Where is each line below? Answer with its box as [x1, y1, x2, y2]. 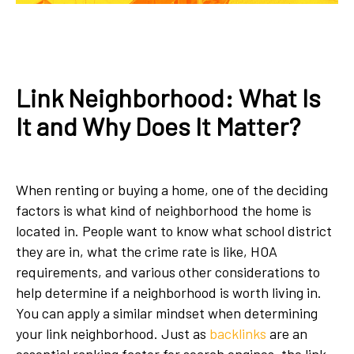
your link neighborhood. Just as [16, 325, 209, 342]
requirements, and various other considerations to [16, 263, 320, 281]
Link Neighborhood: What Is [16, 82, 321, 112]
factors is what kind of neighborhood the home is [16, 201, 311, 219]
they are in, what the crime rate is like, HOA [16, 243, 277, 260]
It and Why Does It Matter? [16, 111, 300, 141]
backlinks [209, 325, 266, 342]
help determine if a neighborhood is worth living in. [16, 284, 322, 301]
